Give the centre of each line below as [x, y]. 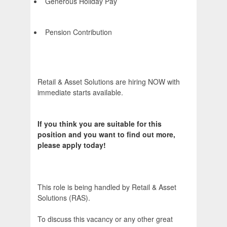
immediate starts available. [80, 92]
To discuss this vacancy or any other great [105, 219]
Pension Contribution [79, 32]
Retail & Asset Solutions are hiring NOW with [109, 82]
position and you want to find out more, [106, 135]
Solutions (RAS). [64, 198]
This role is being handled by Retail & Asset [107, 187]
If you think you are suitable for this [100, 124]
